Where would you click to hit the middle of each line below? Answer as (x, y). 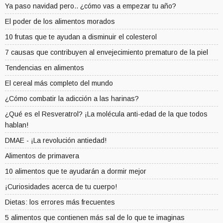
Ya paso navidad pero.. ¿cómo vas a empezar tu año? (91, 6)
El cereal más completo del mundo (59, 83)
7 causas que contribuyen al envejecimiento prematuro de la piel (107, 53)
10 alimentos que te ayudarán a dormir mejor (76, 171)
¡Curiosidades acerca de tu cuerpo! (61, 187)
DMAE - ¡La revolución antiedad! (56, 141)
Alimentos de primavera (42, 156)
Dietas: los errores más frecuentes (60, 202)
